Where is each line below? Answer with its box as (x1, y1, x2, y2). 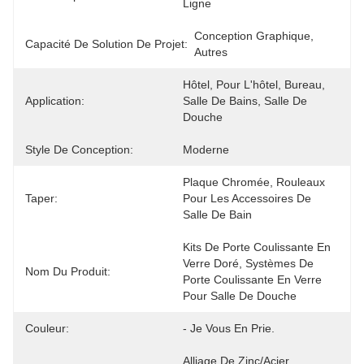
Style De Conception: (25, 143, 133, 156)
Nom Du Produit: (25, 265, 110, 278)
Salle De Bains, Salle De (183, 94, 307, 107)
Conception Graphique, (194, 29, 314, 42)
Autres (194, 45, 227, 58)
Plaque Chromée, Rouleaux (183, 175, 325, 188)
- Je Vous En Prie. (183, 322, 275, 335)
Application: (25, 94, 84, 107)
